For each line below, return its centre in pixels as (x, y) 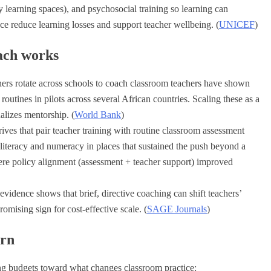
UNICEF (237, 25)
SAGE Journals (177, 209)
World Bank (98, 115)
